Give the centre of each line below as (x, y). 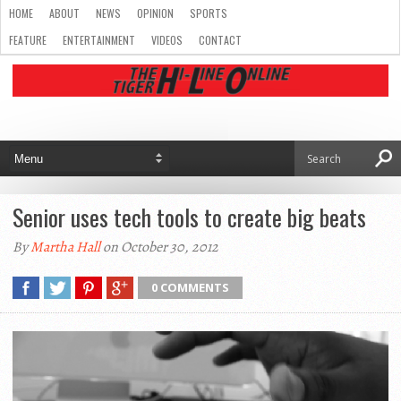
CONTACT (220, 40)
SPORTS (209, 13)
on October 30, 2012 (159, 247)
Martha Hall (65, 247)
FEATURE (28, 40)
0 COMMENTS (190, 287)
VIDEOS (167, 40)
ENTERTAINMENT (99, 40)
